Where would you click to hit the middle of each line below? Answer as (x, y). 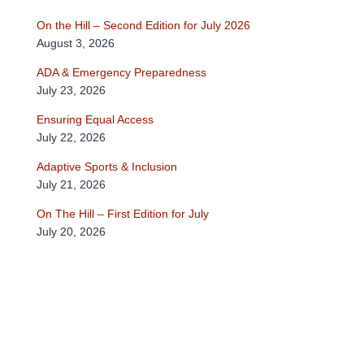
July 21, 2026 (71, 184)
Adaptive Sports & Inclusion (107, 166)
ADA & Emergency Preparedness (121, 72)
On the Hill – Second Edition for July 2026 (143, 25)
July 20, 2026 (71, 231)
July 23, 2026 (71, 90)
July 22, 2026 (71, 137)
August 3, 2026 (76, 43)
